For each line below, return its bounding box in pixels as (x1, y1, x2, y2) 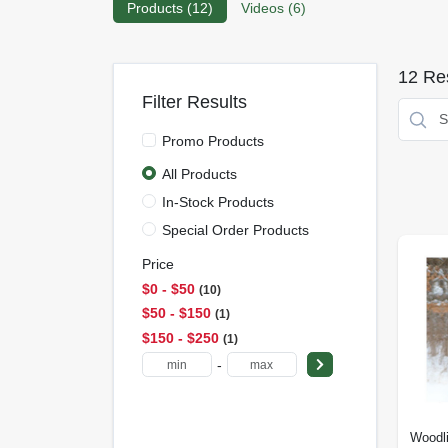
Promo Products (161, 133, 264, 149)
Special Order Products (161, 221, 309, 238)
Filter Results (141, 92, 247, 112)
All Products (161, 166, 237, 182)
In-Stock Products (161, 193, 274, 210)
